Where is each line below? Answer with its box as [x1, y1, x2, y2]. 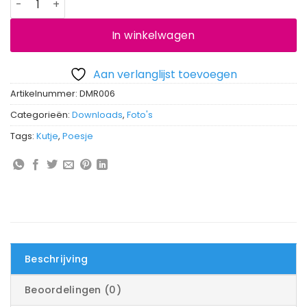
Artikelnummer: [10, 88, 79, 100]
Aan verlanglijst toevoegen [93, 66, 237, 83]
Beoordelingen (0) [25, 282, 121, 297]
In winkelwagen [112, 27, 195, 42]
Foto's [127, 109, 153, 121]
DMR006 [79, 88, 115, 100]
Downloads [72, 109, 123, 121]
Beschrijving [25, 251, 88, 266]
